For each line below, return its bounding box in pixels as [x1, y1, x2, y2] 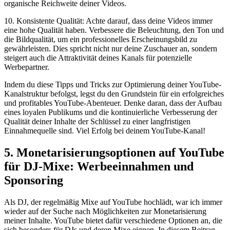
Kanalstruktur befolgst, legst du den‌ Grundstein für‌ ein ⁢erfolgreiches [4, 89, 224, 98]
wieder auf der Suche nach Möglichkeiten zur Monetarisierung [4, 206, 206, 216]
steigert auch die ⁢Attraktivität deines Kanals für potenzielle [4, 53, 192, 62]
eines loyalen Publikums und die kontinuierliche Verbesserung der [4, 107, 217, 117]
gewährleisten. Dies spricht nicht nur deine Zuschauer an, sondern [4, 44, 217, 53]
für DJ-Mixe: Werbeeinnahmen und [4, 159, 194, 173]
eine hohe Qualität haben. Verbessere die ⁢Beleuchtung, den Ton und [4, 25, 224, 34]
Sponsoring [4, 173, 63, 187]
